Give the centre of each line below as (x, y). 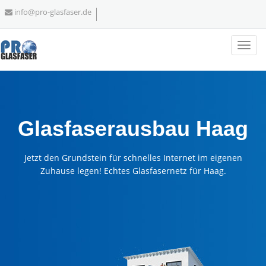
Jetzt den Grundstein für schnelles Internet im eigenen (133, 158)
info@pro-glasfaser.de (53, 12)
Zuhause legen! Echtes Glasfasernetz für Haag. (133, 171)
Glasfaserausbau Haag (133, 129)
